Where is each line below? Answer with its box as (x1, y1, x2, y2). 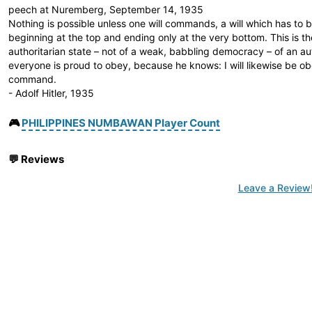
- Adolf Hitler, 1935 (8, 87, 94, 99)
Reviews (21, 153, 64, 166)
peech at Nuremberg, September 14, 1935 (8, 3, 203, 15)
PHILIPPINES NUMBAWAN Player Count (22, 116, 220, 130)
